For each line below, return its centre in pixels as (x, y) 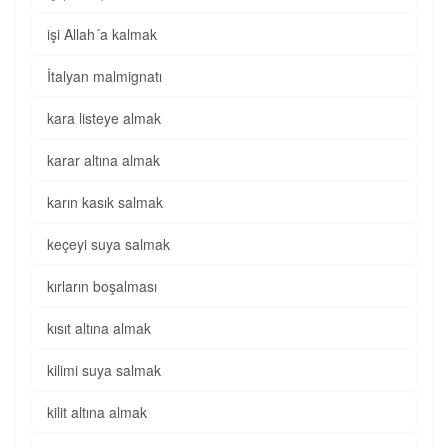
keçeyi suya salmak (108, 244)
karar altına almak (103, 160)
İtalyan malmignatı (104, 76)
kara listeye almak (104, 118)
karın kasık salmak (105, 202)
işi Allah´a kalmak (102, 34)
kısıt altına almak (99, 328)
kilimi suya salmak (104, 370)
